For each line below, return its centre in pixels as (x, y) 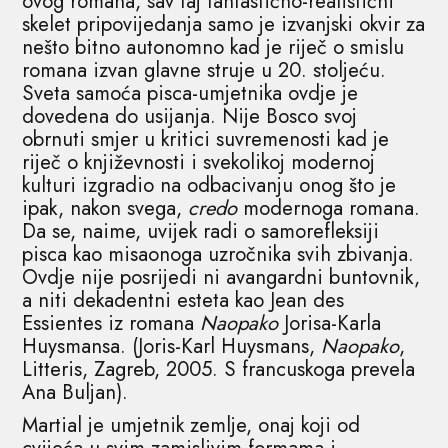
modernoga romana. (332, 208)
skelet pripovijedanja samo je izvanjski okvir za (224, 24)
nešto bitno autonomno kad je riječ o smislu (213, 47)
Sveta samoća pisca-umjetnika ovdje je (190, 93)
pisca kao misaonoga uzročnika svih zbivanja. (218, 254)
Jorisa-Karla (330, 323)
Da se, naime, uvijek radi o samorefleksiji (201, 231)
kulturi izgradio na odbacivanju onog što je (209, 185)
